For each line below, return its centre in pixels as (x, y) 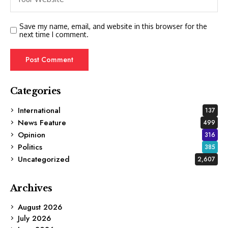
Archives (31, 188)
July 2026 (34, 218)
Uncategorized (44, 159)
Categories (36, 91)
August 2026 (40, 207)
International (39, 110)
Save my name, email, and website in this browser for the (113, 26)
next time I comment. (54, 34)
